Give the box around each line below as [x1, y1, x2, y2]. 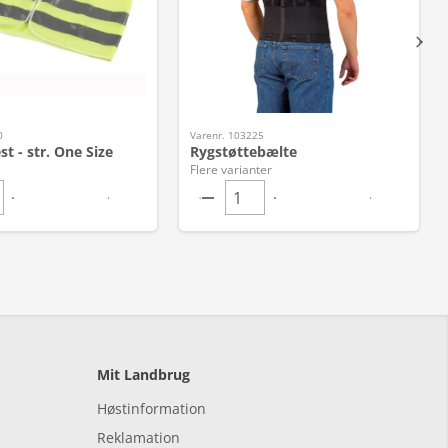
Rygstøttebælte [190, 142, 298, 161]
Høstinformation [97, 399, 206, 418]
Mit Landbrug [97, 365, 190, 384]
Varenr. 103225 [190, 128, 265, 142]
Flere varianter [190, 161, 273, 178]
